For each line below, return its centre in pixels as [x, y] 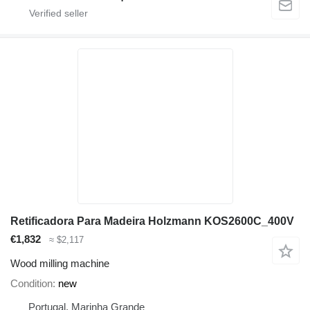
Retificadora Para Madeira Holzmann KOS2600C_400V [152, 221]
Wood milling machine [60, 263]
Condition [31, 283]
